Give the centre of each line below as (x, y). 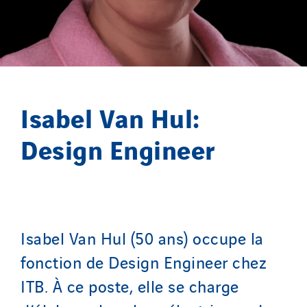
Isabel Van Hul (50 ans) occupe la (142, 237)
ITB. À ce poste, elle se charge (130, 285)
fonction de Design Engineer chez (144, 261)
